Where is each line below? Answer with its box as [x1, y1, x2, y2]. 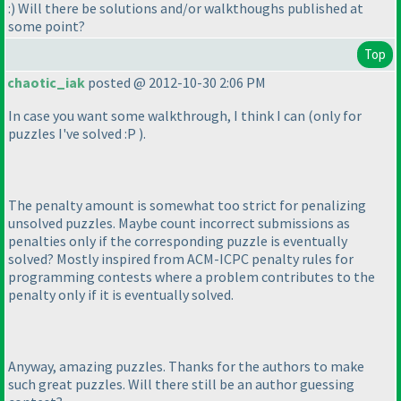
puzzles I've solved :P [8, 124, 139, 143]
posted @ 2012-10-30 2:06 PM [85, 73, 266, 92]
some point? [8, 17, 85, 36]
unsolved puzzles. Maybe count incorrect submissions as [8, 214, 350, 233]
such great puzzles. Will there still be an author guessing [8, 375, 354, 394]
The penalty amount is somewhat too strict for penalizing [8, 196, 366, 215]
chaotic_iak [7, 73, 85, 92]
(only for [308, 107, 362, 125]
